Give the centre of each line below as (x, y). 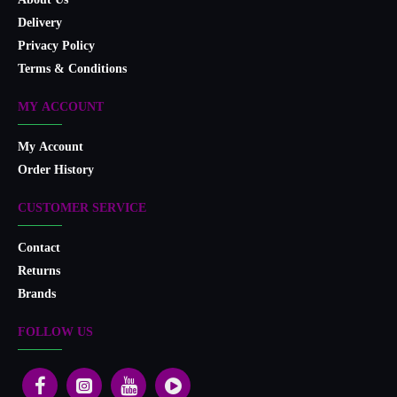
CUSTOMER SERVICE (82, 209)
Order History (56, 171)
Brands (37, 295)
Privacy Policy (56, 47)
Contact (39, 249)
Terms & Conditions (72, 70)
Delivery (40, 23)
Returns (39, 272)
